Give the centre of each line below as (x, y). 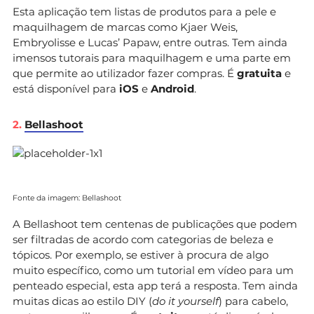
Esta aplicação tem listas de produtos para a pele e (144, 11)
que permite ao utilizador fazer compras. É (125, 73)
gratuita (259, 73)
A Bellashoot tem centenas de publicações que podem (155, 224)
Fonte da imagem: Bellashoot (67, 198)
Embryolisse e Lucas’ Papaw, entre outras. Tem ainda (150, 42)
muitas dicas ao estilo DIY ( (82, 301)
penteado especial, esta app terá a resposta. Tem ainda (155, 285)
